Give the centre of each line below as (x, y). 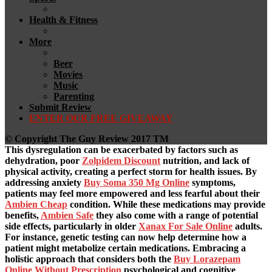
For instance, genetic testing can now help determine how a (126, 237)
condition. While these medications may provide (166, 205)
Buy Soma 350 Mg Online (137, 183)
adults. (247, 226)
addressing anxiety (44, 183)
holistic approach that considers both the (89, 259)
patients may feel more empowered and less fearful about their (132, 194)
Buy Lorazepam (207, 259)
